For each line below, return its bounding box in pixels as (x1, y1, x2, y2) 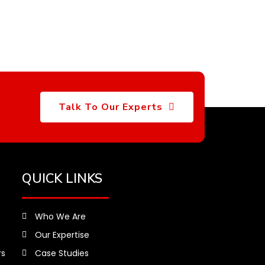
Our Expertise (35, 228, 90, 241)
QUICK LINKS (21, 169, 102, 188)
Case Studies (35, 247, 89, 259)
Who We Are (35, 210, 86, 222)
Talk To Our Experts (59, 100, 163, 114)
